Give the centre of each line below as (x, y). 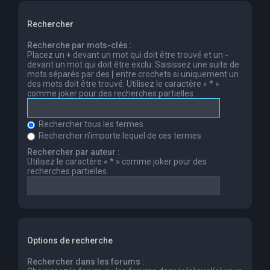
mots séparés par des (69, 74)
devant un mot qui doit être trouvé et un (148, 55)
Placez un (47, 55)
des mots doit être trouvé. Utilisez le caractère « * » (123, 84)
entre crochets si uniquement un (176, 74)
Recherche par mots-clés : (80, 46)
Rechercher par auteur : (74, 152)
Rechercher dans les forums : (86, 262)
